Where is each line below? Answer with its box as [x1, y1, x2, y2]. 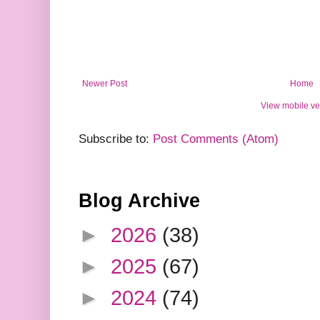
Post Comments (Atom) [153, 132, 279, 146]
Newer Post [82, 79, 127, 89]
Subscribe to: [79, 132, 153, 146]
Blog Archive [79, 190, 200, 212]
